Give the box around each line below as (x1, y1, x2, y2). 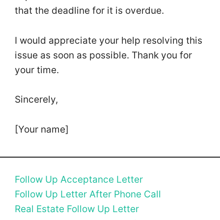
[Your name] (15, 123, 69, 135)
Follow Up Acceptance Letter (15, 173, 143, 185)
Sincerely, (15, 94, 60, 106)
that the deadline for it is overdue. (15, 5, 166, 17)
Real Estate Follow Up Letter (15, 203, 139, 215)
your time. (15, 64, 61, 76)
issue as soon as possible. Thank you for (15, 49, 192, 61)
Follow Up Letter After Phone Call (15, 188, 161, 200)
